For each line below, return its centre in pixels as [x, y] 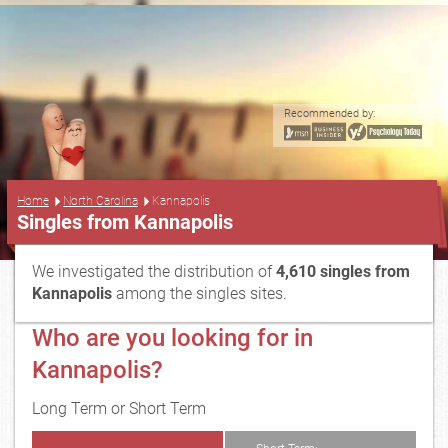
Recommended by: [329, 113]
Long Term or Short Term [119, 408]
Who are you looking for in [172, 338]
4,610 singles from [343, 271]
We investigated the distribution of [154, 271]
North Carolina [100, 200]
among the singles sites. [201, 293]
